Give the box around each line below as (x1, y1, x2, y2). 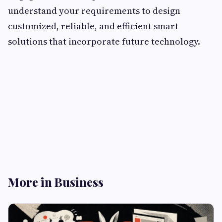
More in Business (8, 174, 104, 190)
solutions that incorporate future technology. (8, 35, 200, 48)
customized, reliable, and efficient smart (8, 20, 178, 33)
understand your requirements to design (8, 4, 180, 17)
